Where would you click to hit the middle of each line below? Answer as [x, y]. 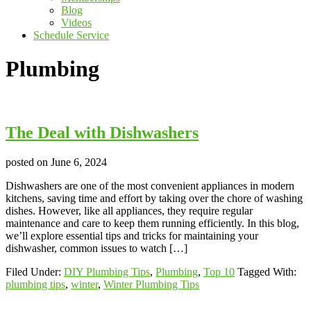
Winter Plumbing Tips [151, 284]
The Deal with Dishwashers [102, 132]
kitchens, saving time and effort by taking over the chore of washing [154, 198]
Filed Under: [35, 271]
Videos [76, 23]
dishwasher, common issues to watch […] [96, 248]
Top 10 [219, 271]
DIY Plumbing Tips [107, 271]
